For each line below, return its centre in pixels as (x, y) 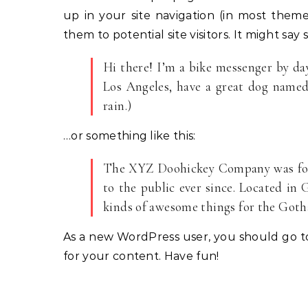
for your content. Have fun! (141, 256)
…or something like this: (130, 136)
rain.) (118, 106)
